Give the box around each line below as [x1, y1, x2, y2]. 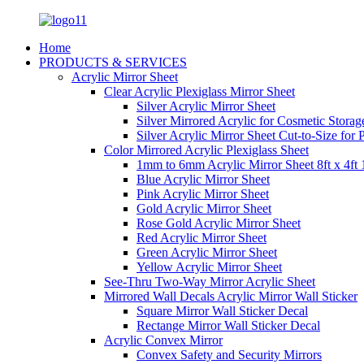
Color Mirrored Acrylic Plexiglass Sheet [104, 143, 309, 157]
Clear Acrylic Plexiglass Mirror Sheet [104, 84, 295, 98]
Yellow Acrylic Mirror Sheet [136, 260, 282, 274]
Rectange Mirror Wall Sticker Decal [136, 318, 320, 332]
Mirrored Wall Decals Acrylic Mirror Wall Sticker [104, 289, 357, 303]
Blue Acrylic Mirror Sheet [136, 172, 270, 186]
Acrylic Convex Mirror [104, 333, 223, 347]
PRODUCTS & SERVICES [39, 55, 187, 69]
